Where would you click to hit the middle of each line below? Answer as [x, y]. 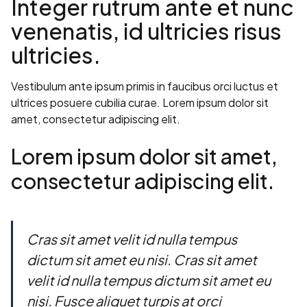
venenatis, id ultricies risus [146, 31]
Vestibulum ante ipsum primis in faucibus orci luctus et [145, 86]
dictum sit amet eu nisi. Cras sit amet [142, 260]
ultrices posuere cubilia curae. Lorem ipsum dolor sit [140, 103]
